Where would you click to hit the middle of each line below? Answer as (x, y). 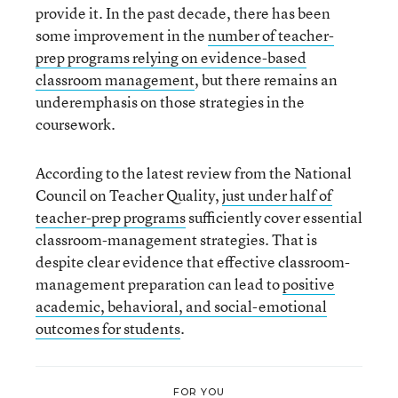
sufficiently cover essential (274, 217)
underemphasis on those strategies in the (170, 101)
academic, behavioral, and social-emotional (181, 306)
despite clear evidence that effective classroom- (193, 261)
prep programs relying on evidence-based (171, 57)
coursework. (76, 123)
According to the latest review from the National (194, 172)
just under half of (277, 195)
